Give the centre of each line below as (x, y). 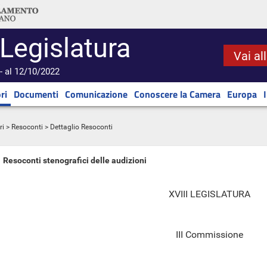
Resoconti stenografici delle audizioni (75, 160)
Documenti (36, 94)
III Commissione (209, 235)
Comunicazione (96, 94)
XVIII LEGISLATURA (209, 194)
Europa (242, 94)
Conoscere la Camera (177, 94)
